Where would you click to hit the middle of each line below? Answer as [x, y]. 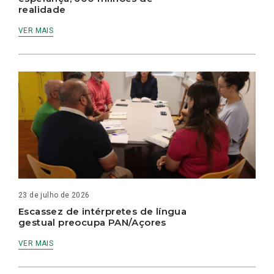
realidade [44, 10]
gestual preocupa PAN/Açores [94, 222]
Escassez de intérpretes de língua [103, 211]
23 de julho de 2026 [54, 195]
